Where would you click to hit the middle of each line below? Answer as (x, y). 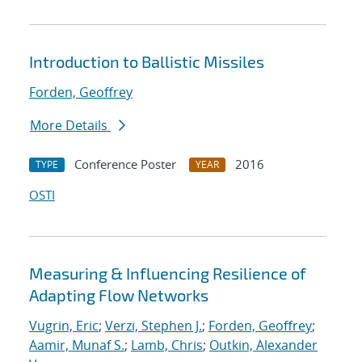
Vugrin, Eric (64, 326)
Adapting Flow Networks (119, 295)
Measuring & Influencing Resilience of (168, 274)
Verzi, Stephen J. (154, 326)
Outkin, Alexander (263, 345)
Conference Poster (125, 164)
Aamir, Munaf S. (77, 345)
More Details (70, 126)
